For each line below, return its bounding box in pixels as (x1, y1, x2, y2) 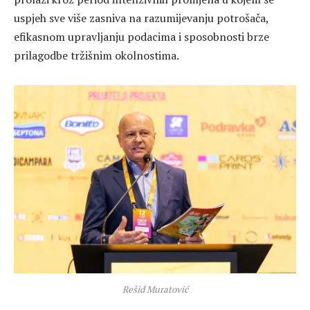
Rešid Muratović (122, 282, 188, 295)
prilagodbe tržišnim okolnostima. (14, 47, 179, 63)
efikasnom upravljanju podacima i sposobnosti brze (14, 28, 269, 44)
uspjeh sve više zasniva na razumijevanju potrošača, (14, 10, 268, 26)
